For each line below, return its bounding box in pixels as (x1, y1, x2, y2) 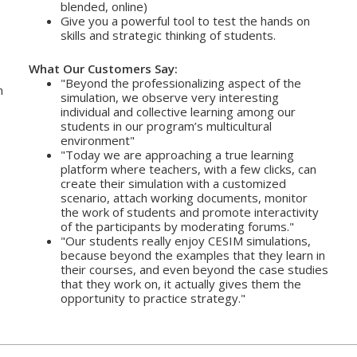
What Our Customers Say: (28, 61, 178, 77)
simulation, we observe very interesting (60, 89, 279, 106)
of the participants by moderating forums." (60, 218, 294, 235)
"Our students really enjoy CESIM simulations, (60, 233, 311, 249)
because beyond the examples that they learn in (60, 247, 325, 264)
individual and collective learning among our (60, 104, 296, 120)
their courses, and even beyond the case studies (60, 261, 328, 278)
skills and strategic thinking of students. (60, 27, 276, 44)
